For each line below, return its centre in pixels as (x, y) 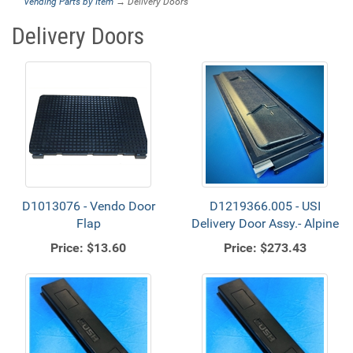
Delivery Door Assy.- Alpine (265, 223)
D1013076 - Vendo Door (88, 206)
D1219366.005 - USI (265, 206)
